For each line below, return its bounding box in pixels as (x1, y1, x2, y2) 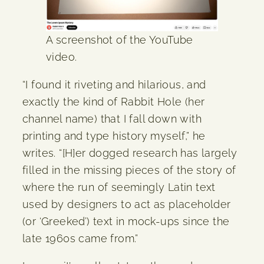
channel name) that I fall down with (22, 113, 202, 126)
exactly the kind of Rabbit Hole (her (22, 95, 205, 108)
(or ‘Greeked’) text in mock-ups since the (22, 215, 230, 228)
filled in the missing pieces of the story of (22, 164, 236, 177)
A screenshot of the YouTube (46, 34, 193, 47)
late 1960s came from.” (22, 232, 138, 245)
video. (46, 51, 77, 64)
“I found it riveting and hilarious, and (22, 78, 206, 91)
